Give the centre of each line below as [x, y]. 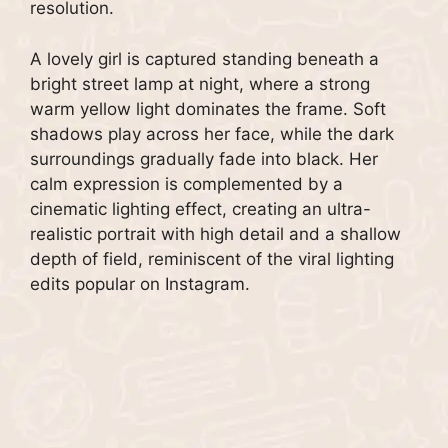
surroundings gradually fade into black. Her [204, 158]
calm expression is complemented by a [186, 183]
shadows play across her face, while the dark [212, 133]
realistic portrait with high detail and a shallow [215, 233]
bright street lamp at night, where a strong [200, 83]
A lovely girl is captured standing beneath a [204, 58]
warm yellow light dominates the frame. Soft [208, 108]
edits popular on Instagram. [140, 283]
